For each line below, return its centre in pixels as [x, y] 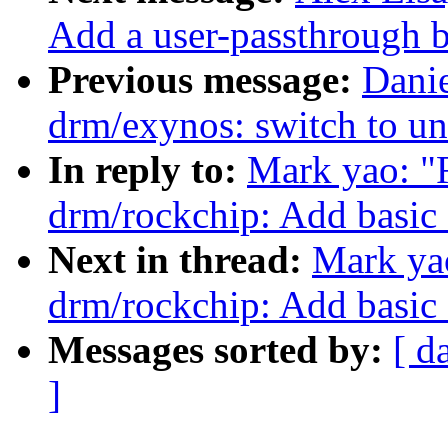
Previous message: [205, 80]
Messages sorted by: [220, 350]
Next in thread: [180, 260]
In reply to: [147, 170]
